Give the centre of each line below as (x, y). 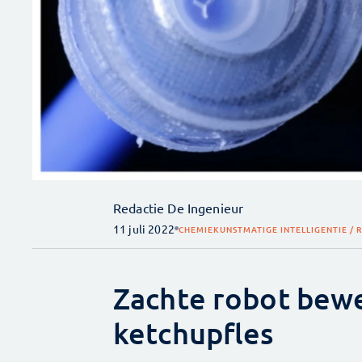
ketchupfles (194, 333)
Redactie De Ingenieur (179, 207)
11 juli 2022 (144, 228)
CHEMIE (196, 229)
